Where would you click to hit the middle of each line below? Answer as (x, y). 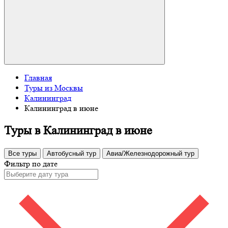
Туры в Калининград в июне (78, 130)
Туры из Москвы (54, 88)
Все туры (22, 153)
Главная (38, 78)
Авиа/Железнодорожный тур (150, 153)
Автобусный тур (72, 153)
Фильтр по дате (31, 163)
